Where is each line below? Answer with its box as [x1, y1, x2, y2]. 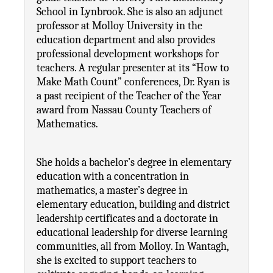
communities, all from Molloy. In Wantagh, [37, 240, 229, 253]
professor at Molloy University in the [37, 19, 202, 32]
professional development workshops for [37, 48, 219, 60]
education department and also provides [37, 34, 215, 46]
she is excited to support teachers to [37, 254, 197, 267]
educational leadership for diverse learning [37, 226, 227, 239]
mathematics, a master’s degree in [37, 184, 188, 197]
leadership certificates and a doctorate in [37, 212, 218, 225]
